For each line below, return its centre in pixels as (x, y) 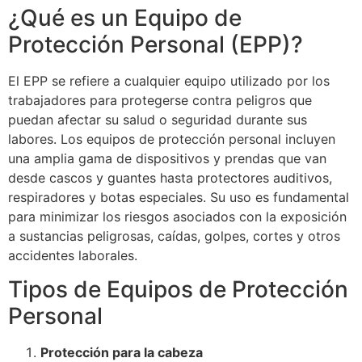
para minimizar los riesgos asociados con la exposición (177, 216)
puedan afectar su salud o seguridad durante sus (158, 119)
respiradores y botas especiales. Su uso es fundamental (179, 197)
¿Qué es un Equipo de (125, 17)
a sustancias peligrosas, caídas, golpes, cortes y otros (174, 236)
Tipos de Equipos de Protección (178, 290)
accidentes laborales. (73, 255)
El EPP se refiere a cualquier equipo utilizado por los (169, 80)
